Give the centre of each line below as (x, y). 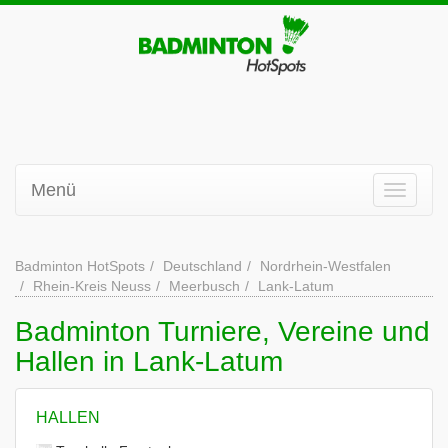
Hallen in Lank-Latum (149, 361)
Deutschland (202, 266)
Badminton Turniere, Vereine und (222, 331)
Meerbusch (204, 286)
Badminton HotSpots (80, 266)
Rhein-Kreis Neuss (92, 286)
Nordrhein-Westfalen (325, 266)
